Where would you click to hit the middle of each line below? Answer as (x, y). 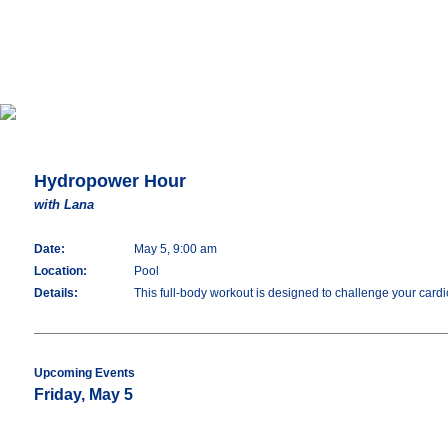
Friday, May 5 (83, 394)
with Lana (64, 204)
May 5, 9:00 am (175, 249)
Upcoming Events (84, 373)
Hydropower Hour (110, 181)
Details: (56, 293)
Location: (60, 271)
